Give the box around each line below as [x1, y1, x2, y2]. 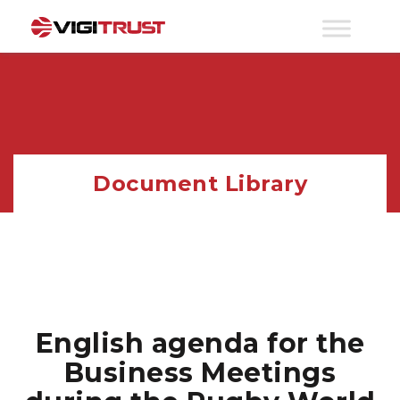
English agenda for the [35, 327, 365, 360]
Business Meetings [63, 356, 337, 389]
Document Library [93, 171, 307, 196]
